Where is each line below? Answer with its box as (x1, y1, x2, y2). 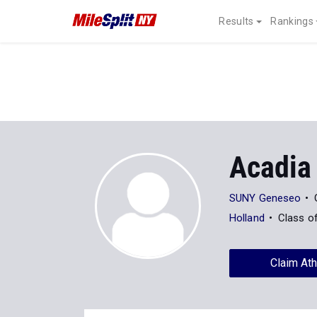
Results (219, 16, 254, 27)
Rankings (270, 16, 313, 27)
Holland (229, 212, 265, 224)
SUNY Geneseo (229, 192, 301, 204)
